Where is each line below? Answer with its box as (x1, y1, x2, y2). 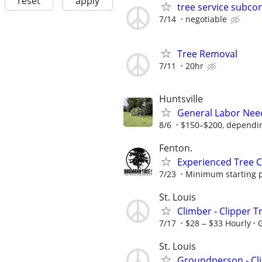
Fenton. (159, 141, 192, 154)
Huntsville (159, 92, 203, 105)
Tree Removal (177, 47, 237, 60)
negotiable (185, 13, 227, 25)
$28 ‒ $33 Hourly (185, 218, 251, 229)
